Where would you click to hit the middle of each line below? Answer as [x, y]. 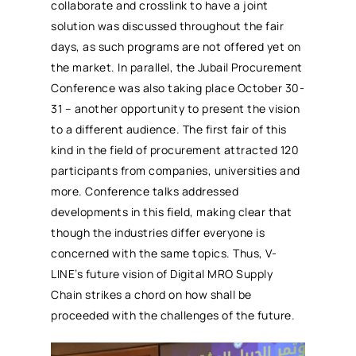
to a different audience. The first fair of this [169, 129]
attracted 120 [260, 149]
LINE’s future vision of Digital [130, 273]
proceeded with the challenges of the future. [173, 315]
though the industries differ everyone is [158, 232]
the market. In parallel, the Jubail [141, 67]
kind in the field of [101, 149]
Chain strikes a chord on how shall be [151, 294]
